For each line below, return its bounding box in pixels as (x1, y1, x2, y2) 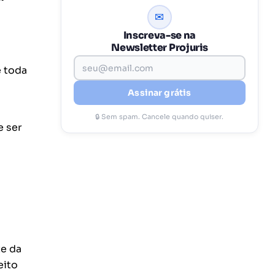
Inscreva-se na (123, 29, 196, 42)
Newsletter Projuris (111, 41, 208, 54)
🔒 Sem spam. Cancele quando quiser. (95, 112, 224, 121)
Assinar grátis (128, 87, 192, 98)
